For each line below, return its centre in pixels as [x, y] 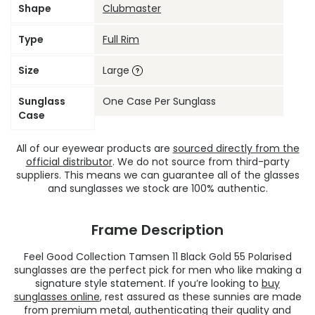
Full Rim [121, 39]
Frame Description [157, 230]
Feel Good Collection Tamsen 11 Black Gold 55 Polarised [157, 256]
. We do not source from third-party [201, 161]
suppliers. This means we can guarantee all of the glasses [157, 175]
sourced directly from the [236, 148]
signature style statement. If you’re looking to [148, 283]
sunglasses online [57, 296]
